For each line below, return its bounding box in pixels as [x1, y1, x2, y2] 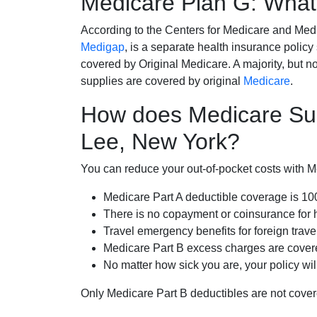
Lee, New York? [81, 128, 240, 154]
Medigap [81, 40, 125, 53]
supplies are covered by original [81, 74, 243, 87]
